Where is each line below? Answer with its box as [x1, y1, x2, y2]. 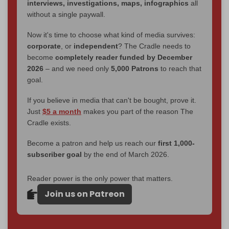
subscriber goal [27, 150, 82, 159]
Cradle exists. [27, 119, 71, 127]
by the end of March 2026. [82, 150, 169, 159]
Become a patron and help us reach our [27, 139, 158, 148]
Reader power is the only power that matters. [27, 174, 173, 183]
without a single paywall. [27, 10, 105, 19]
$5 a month [42, 107, 81, 116]
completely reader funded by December [55, 53, 192, 62]
